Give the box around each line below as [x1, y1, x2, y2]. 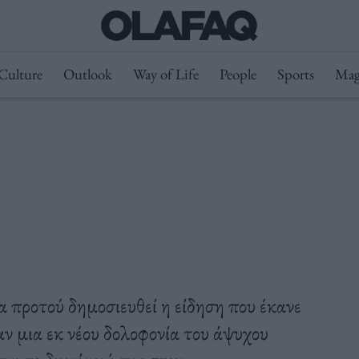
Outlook [63, 64, 112, 84]
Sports [276, 64, 314, 84]
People [219, 64, 256, 84]
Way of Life [132, 64, 199, 84]
